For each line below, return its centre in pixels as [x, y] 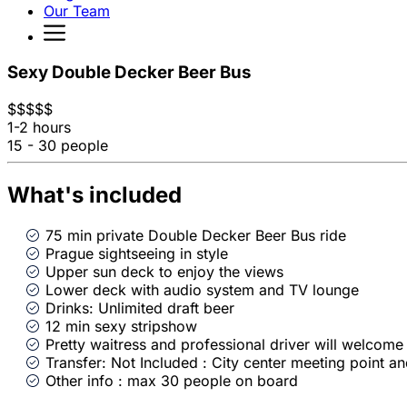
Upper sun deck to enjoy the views [164, 271]
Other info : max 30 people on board [172, 380]
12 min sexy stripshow [121, 326]
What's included [94, 194]
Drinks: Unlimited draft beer [140, 308]
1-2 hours [39, 128]
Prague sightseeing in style [137, 253]
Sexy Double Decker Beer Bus [129, 73]
